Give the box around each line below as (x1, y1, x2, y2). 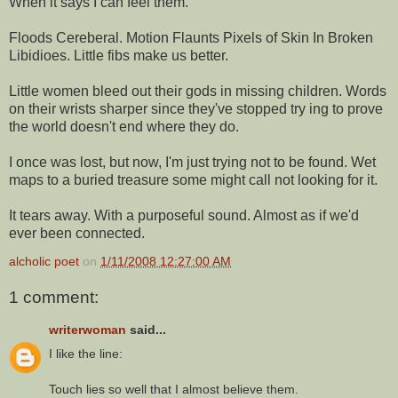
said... (126, 322, 166, 337)
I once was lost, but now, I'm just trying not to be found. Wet (9, 154, 376, 170)
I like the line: (49, 346, 123, 362)
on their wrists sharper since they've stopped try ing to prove (9, 100, 383, 116)
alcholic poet (9, 253, 79, 268)
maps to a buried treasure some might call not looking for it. (9, 171, 378, 187)
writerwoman (49, 322, 126, 337)
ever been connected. (9, 225, 145, 241)
